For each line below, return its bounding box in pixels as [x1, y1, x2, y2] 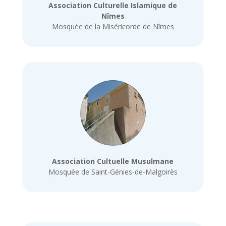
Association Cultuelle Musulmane [52, 156, 174, 166]
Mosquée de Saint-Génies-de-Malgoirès [48, 166, 178, 177]
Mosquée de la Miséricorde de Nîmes [51, 22, 174, 32]
